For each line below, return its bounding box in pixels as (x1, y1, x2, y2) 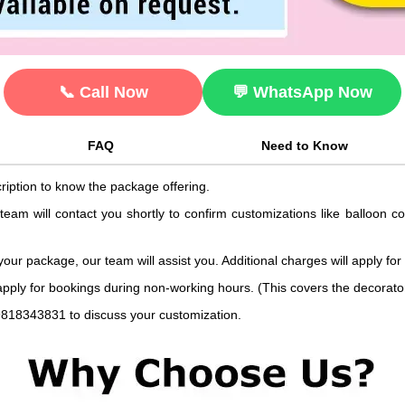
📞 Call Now (58, 82, 148, 101)
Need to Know (260, 137, 348, 153)
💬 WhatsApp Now (231, 82, 372, 101)
